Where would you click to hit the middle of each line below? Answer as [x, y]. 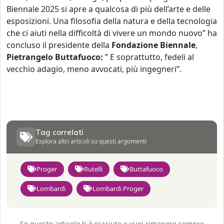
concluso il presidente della [58, 45]
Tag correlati [59, 132]
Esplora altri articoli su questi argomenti [91, 141]
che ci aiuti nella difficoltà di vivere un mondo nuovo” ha [112, 33]
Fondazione [135, 45]
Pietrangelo [30, 57]
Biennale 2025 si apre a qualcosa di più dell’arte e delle [108, 9]
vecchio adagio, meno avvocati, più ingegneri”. [94, 69]
